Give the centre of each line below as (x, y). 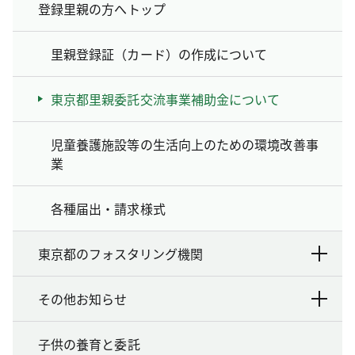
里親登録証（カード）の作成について (159, 53)
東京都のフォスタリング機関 (120, 253)
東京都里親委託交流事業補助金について (166, 99)
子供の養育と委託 (89, 344)
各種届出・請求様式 (108, 208)
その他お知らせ (82, 298)
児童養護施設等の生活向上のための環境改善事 (185, 144)
